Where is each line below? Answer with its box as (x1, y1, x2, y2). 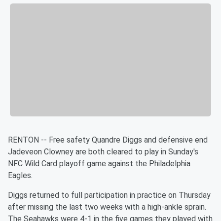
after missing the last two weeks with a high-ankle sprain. (8, 202, 206, 212)
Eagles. (8, 171, 33, 181)
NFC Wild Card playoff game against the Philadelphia (8, 159, 190, 169)
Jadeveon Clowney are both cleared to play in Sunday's (8, 147, 198, 157)
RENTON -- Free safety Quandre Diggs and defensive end (8, 135, 208, 145)
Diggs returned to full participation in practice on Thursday (8, 190, 211, 200)
